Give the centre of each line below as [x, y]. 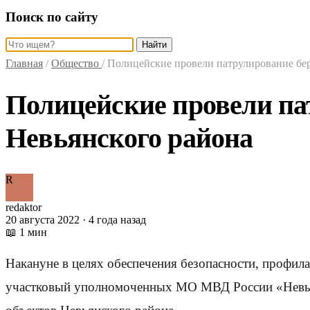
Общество [76, 64]
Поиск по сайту [52, 17]
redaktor [24, 208]
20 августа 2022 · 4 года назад [76, 220]
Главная [24, 64]
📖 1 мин [26, 232]
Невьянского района [129, 138]
